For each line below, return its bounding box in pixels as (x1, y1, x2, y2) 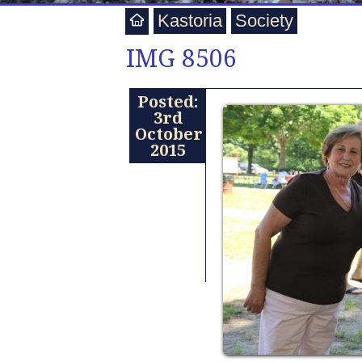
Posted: (137, 90, 199, 113)
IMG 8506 (125, 40, 237, 74)
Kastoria (157, 11, 222, 32)
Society (234, 11, 293, 32)
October (135, 123, 203, 145)
